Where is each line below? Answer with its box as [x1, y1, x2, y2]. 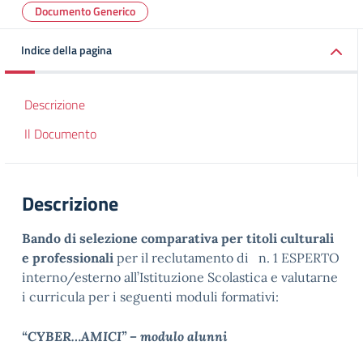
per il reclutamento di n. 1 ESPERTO [113, 250, 340, 266]
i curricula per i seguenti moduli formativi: [22, 288, 279, 305]
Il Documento [24, 124, 96, 143]
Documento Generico [35, 2, 135, 19]
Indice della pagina [21, 41, 112, 58]
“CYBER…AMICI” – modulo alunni [22, 328, 228, 344]
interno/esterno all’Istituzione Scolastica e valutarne [22, 269, 338, 285]
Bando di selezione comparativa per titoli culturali [22, 230, 334, 246]
